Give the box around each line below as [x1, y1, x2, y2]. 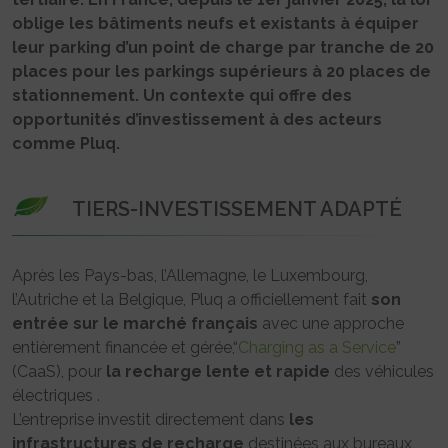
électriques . [12, 386, 100, 406]
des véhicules [330, 362, 434, 382]
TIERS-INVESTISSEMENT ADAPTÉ [72, 197, 402, 222]
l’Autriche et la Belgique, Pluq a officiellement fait [12, 290, 367, 310]
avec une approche [258, 314, 404, 334]
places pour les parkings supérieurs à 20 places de [12, 62, 431, 82]
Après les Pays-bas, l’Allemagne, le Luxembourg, [12, 266, 368, 286]
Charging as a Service [238, 338, 396, 358]
